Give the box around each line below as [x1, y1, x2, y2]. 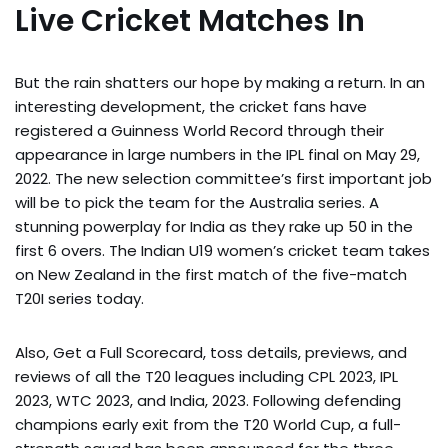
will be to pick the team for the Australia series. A [15, 191, 379, 213]
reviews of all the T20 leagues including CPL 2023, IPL [15, 365, 398, 387]
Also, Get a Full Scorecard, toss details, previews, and [15, 341, 407, 363]
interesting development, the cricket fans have [15, 95, 367, 117]
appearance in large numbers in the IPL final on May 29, [15, 143, 420, 165]
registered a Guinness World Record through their [15, 119, 384, 141]
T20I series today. [15, 287, 144, 309]
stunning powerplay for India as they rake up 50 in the [15, 215, 413, 237]
